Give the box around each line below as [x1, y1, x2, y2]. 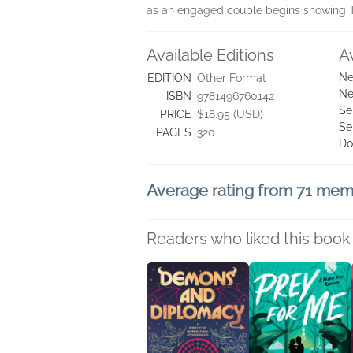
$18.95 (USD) [197, 108, 263, 121]
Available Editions [147, 46, 274, 65]
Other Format [197, 72, 266, 84]
